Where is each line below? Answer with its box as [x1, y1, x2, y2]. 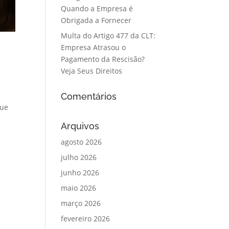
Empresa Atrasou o [61, 42, 126, 52]
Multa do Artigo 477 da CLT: [61, 31, 156, 40]
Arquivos [61, 121, 100, 131]
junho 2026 [61, 168, 100, 177]
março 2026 [61, 198, 101, 208]
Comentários [61, 91, 117, 102]
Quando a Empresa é [61, 4, 133, 13]
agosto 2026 [61, 137, 102, 147]
